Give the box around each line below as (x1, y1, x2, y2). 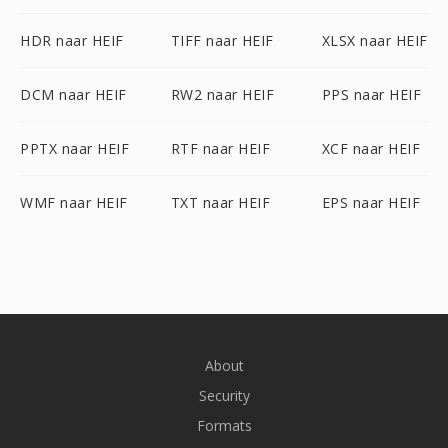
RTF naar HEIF (170, 139, 271, 158)
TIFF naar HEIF (170, 31, 274, 50)
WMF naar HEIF (20, 193, 128, 212)
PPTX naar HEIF (20, 139, 129, 158)
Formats (196, 416, 252, 435)
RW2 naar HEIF (170, 85, 275, 104)
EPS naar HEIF (321, 193, 421, 212)
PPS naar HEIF (321, 85, 422, 104)
